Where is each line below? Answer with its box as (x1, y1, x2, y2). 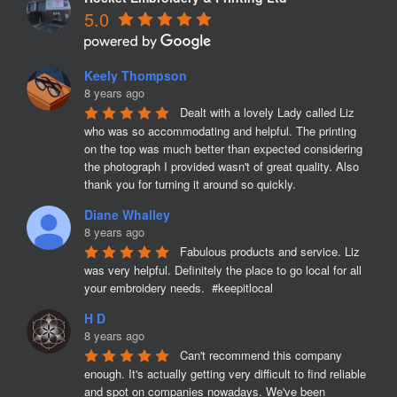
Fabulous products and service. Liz (180, 243, 360, 260)
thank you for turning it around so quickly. (84, 175, 296, 192)
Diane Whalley (84, 206, 170, 223)
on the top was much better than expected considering (84, 140, 362, 157)
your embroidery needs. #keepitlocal (84, 279, 273, 296)
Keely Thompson (84, 66, 187, 84)
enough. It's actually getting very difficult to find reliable (84, 365, 366, 382)
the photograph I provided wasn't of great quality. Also (84, 158, 359, 175)
